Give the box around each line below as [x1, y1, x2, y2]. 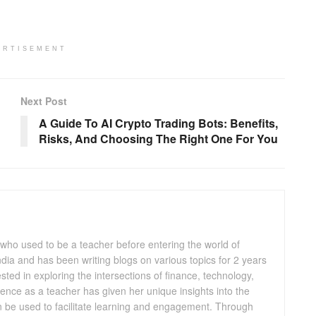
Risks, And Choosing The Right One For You [39, 130, 278, 147]
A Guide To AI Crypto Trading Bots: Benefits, [39, 114, 278, 131]
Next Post [20, 93, 67, 108]
